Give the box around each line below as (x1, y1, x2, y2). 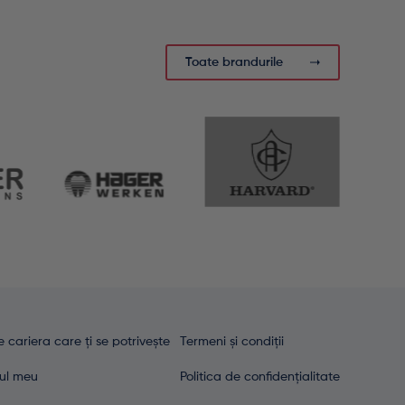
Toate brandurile (185, 56, 283, 70)
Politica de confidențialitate (180, 371, 340, 384)
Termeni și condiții (180, 335, 284, 349)
